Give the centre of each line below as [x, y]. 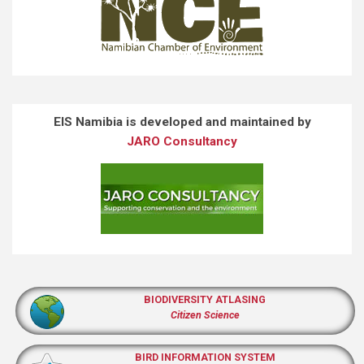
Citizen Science [205, 314]
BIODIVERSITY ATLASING [205, 299]
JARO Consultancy [182, 141]
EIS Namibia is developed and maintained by [182, 121]
